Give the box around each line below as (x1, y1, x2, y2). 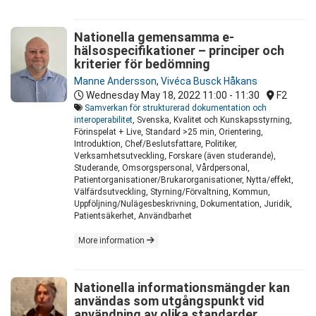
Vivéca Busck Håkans (161, 75, 257, 87)
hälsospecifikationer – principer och (74, 43, 284, 59)
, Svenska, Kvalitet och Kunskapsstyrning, (133, 115, 292, 126)
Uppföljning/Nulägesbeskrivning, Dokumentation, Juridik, (74, 199, 292, 209)
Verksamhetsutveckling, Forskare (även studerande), (74, 151, 276, 162)
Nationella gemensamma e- (74, 30, 234, 45)
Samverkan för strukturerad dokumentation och (85, 103, 267, 114)
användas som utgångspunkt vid (74, 293, 265, 309)
